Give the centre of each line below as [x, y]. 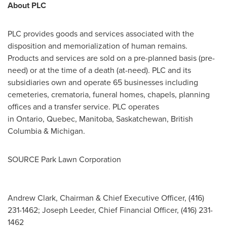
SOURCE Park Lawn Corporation [64, 159]
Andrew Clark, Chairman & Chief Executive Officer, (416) [106, 198]
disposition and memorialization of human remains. [98, 46]
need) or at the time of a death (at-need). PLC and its [99, 70]
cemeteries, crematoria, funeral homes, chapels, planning [109, 94]
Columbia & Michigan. [46, 131]
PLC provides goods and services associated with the [101, 34]
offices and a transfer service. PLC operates [83, 107]
